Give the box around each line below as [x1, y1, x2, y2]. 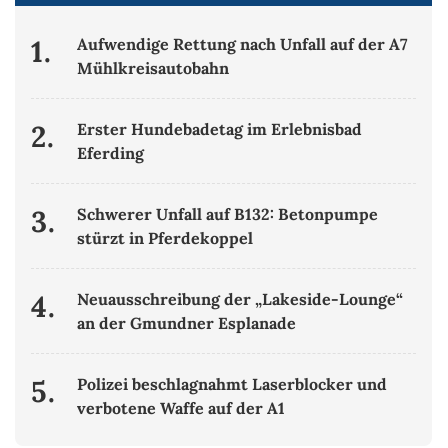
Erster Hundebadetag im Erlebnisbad [77, 119, 363, 140]
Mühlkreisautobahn [77, 58, 230, 79]
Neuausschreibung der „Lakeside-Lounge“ [77, 289, 404, 310]
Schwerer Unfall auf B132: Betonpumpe [77, 204, 379, 225]
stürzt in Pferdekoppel [77, 228, 254, 249]
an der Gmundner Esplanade [77, 313, 297, 334]
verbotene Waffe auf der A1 [77, 398, 286, 419]
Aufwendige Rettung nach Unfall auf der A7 [77, 34, 409, 55]
